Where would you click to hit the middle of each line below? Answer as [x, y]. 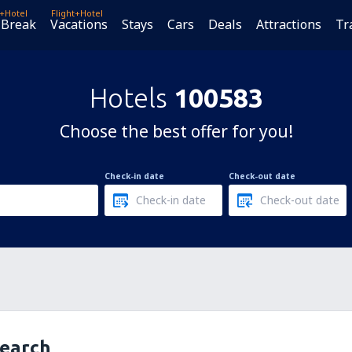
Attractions [289, 24]
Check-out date [262, 176]
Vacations [79, 24]
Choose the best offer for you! [176, 131]
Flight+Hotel [77, 13]
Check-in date [134, 176]
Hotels [131, 97]
